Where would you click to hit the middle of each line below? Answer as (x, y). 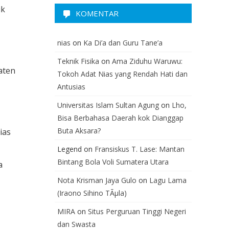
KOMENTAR (97, 13)
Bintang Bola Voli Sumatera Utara (113, 162)
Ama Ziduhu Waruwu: (147, 61)
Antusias (71, 87)
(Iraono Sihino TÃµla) (92, 193)
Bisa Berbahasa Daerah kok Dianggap (120, 118)
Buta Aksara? (79, 131)
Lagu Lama (168, 180)
